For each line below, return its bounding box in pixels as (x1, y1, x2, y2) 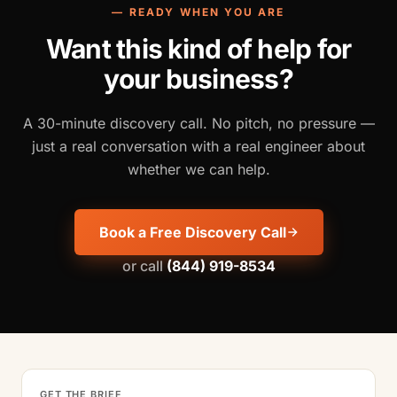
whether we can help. (127, 160, 270, 178)
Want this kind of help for (45, 32, 352, 65)
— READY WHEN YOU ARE (112, 4, 285, 19)
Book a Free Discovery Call (98, 222, 286, 241)
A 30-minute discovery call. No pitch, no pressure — (22, 113, 375, 132)
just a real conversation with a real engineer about (32, 136, 365, 155)
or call (121, 256, 167, 275)
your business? (104, 62, 293, 95)
